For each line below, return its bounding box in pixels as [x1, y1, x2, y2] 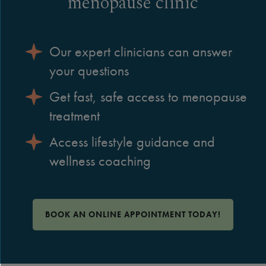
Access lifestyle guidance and [49, 132, 215, 151]
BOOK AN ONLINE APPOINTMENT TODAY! [45, 208, 221, 220]
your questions [49, 61, 129, 80]
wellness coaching [49, 151, 151, 170]
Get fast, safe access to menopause [49, 87, 247, 106]
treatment [49, 106, 100, 125]
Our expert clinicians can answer [49, 42, 232, 61]
